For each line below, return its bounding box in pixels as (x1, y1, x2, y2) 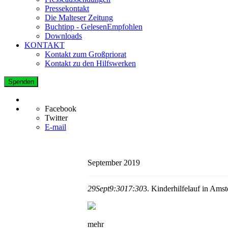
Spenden (8, 77, 34, 85)
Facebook (45, 104, 76, 113)
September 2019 (88, 158, 140, 167)
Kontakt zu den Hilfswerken (45, 59, 136, 68)
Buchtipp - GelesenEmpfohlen (45, 22, 142, 31)
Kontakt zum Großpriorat (45, 49, 126, 59)
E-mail (45, 122, 66, 131)
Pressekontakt (45, 4, 89, 13)
